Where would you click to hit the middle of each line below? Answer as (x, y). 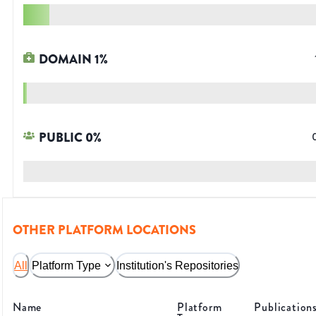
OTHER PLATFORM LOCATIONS (104, 230)
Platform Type (66, 265)
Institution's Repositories (177, 265)
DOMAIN (65, 60)
